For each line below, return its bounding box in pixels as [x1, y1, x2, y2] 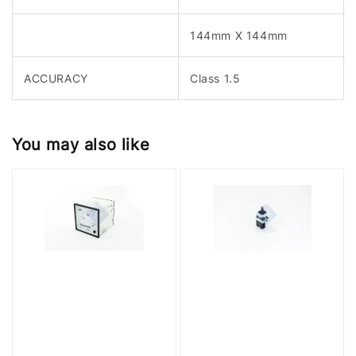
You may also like [12, 135, 150, 155]
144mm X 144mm [190, 28, 288, 42]
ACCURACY [24, 71, 88, 85]
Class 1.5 [190, 71, 241, 85]
